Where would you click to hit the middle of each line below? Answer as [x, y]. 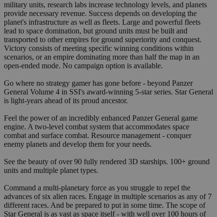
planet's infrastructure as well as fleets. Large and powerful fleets [102, 22]
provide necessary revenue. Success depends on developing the [100, 13]
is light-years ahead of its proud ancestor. [66, 100]
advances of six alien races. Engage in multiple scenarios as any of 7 [108, 196]
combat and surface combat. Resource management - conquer [98, 135]
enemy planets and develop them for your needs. [78, 144]
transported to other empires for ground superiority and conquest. [103, 39]
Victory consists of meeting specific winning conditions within [99, 48]
